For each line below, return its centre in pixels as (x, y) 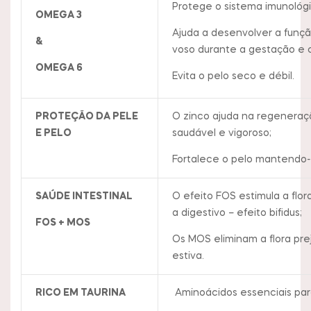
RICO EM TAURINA (80, 293)
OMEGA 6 (59, 68)
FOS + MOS (62, 222)
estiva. (188, 256)
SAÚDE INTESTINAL (84, 196)
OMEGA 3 (58, 15)
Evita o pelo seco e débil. (233, 76)
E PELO (53, 133)
